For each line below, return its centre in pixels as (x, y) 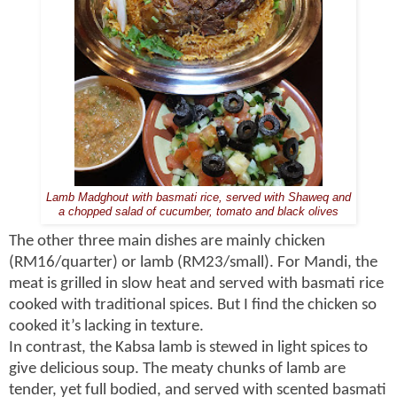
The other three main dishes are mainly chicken (167, 242)
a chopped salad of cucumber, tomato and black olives (198, 212)
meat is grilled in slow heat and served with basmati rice (196, 284)
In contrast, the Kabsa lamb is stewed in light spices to (188, 348)
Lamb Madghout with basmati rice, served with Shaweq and (198, 198)
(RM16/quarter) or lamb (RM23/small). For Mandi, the (193, 263)
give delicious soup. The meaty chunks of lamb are (177, 370)
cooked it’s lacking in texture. (106, 327)
